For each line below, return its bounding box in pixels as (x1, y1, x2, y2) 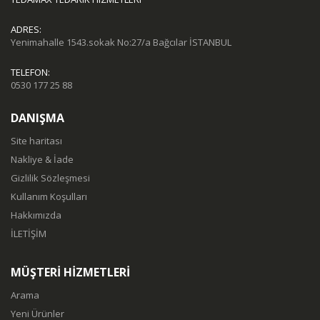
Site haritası (11, 134, 62, 147)
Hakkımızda (11, 209, 61, 221)
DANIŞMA (11, 110, 64, 126)
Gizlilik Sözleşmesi (11, 171, 90, 184)
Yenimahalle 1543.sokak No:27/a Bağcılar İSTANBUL (11, 36, 231, 49)
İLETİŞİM (11, 227, 46, 240)
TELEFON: (11, 66, 50, 79)
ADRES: (11, 23, 41, 36)
